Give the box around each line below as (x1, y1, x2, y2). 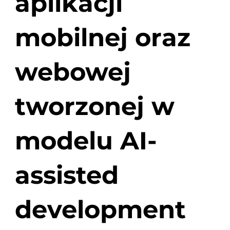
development (14, 195, 186, 225)
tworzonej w (14, 91, 175, 122)
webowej (14, 57, 131, 87)
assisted (14, 160, 119, 190)
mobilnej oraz (14, 23, 190, 53)
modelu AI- (14, 126, 157, 156)
